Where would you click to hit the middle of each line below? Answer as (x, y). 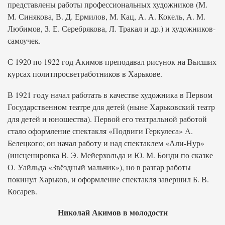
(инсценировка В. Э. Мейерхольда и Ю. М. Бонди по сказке (110, 155)
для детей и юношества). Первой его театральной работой (107, 119)
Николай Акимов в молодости (113, 212)
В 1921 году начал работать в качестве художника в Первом (110, 95)
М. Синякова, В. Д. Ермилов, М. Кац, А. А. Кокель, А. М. (106, 16)
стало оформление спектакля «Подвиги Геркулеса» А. (100, 131)
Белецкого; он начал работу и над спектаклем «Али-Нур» (106, 143)
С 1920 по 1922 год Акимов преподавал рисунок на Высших (112, 62)
